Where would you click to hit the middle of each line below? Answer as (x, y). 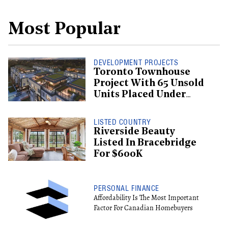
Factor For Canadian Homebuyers (143, 208)
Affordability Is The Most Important (146, 198)
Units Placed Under (140, 95)
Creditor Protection (142, 106)
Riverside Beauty (134, 132)
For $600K (118, 154)
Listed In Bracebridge (145, 143)
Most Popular (64, 30)
